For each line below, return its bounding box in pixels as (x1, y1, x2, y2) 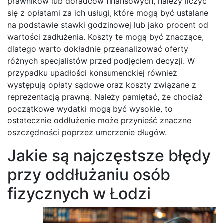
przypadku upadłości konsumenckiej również (7, 67, 177, 78)
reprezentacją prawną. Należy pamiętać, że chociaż (7, 91, 203, 102)
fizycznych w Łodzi (7, 183, 151, 203)
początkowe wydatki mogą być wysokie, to (7, 103, 173, 113)
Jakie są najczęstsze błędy (7, 145, 211, 165)
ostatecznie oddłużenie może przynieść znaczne (7, 115, 191, 125)
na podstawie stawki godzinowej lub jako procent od (7, 19, 208, 30)
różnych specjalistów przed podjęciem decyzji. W (7, 55, 195, 66)
